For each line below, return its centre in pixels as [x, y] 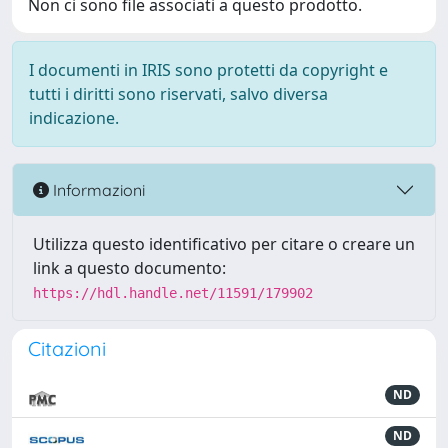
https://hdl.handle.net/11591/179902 [173, 293]
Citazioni [67, 348]
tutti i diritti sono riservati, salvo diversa [178, 94]
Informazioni [97, 189]
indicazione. [74, 118]
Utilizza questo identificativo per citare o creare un [224, 244]
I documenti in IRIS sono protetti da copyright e [208, 70]
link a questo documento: [129, 268]
